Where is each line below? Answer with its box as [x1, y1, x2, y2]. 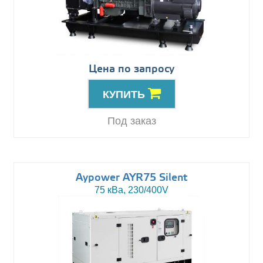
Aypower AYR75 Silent [76, 171, 187, 185]
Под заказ [107, 115, 156, 127]
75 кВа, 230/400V [95, 185, 168, 195]
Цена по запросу [89, 63, 174, 76]
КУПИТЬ [102, 89, 148, 101]
